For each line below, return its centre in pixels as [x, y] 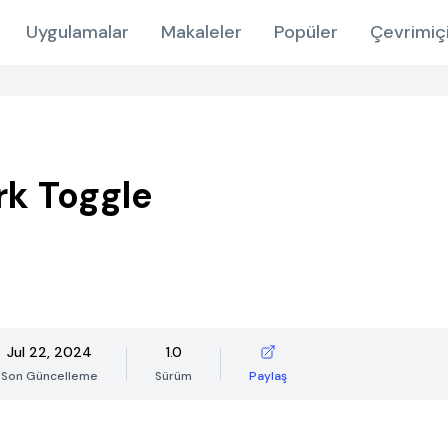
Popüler [305, 32]
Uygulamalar [77, 32]
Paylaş [268, 376]
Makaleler [201, 32]
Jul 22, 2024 [49, 352]
